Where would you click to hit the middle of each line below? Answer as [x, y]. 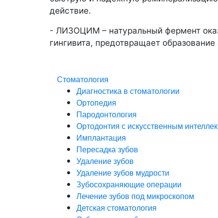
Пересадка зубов [107, 149]
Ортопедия [96, 102]
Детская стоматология [117, 207]
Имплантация [101, 137]
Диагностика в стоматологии [128, 91]
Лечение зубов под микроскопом [135, 196]
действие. [70, 10]
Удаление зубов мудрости [123, 172]
